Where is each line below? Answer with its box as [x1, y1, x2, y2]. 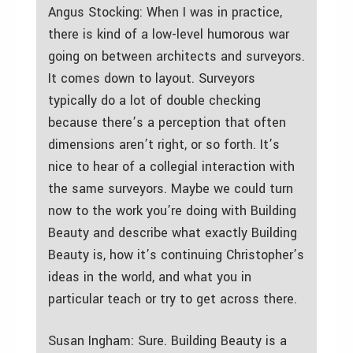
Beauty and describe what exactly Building [48, 223, 297, 242]
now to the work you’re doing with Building [48, 201, 296, 220]
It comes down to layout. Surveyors [48, 69, 255, 87]
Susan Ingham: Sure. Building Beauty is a [48, 331, 287, 350]
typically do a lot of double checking [48, 91, 261, 110]
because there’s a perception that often [48, 113, 286, 132]
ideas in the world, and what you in [48, 267, 251, 286]
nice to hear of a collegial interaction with [48, 157, 295, 176]
